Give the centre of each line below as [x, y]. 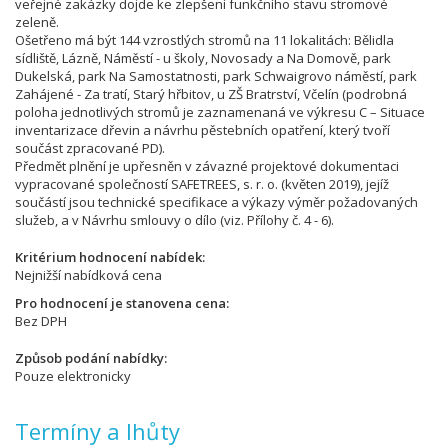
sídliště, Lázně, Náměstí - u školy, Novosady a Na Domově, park [203, 58]
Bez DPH [41, 321]
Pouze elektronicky [73, 376]
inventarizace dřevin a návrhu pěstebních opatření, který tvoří [202, 130]
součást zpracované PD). [90, 148]
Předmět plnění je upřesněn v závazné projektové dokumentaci [207, 166]
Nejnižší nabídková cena [88, 275]
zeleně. [37, 22]
